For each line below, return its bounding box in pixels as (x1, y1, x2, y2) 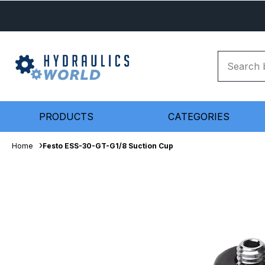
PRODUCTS (39, 111, 93, 122)
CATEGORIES (168, 111, 230, 122)
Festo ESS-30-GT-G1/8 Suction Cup (43, 141, 173, 150)
